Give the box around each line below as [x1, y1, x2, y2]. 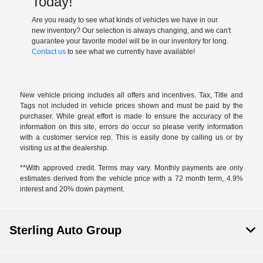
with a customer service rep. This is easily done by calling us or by [20, 133, 243, 142]
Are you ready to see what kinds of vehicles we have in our [31, 16, 218, 25]
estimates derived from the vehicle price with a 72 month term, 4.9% [20, 174, 243, 183]
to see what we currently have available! [65, 48, 195, 56]
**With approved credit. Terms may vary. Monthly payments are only [20, 164, 243, 173]
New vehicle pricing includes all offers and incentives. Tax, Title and [20, 91, 243, 100]
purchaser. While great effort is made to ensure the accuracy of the [20, 112, 243, 121]
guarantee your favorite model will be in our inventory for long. [31, 37, 228, 46]
